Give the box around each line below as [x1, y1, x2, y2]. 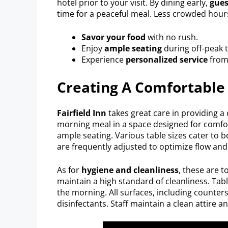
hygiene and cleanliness [81, 164, 179, 176]
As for [57, 164, 81, 176]
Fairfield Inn [57, 107, 106, 119]
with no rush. [146, 31, 198, 43]
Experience [81, 53, 126, 65]
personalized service [126, 53, 208, 65]
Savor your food [81, 31, 146, 43]
